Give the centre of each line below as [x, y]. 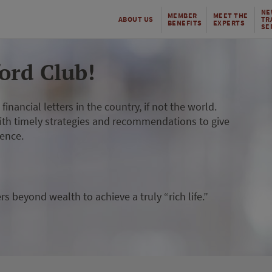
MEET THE [230, 16]
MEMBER [182, 16]
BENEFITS [185, 23]
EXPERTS [229, 23]
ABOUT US [136, 19]
